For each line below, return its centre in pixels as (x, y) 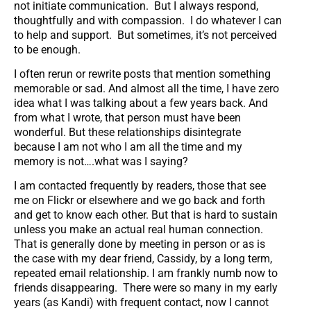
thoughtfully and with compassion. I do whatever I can (148, 20)
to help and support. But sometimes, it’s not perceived (145, 35)
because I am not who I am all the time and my (128, 147)
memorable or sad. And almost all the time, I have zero (146, 89)
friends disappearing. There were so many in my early (146, 288)
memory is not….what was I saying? (101, 162)
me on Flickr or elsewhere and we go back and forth (140, 201)
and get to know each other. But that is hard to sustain (146, 215)
